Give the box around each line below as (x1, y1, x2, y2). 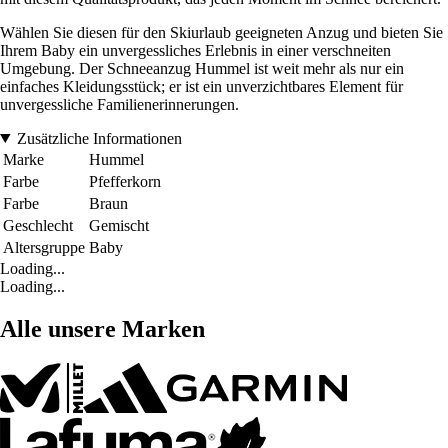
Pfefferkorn (89, 172, 161, 190)
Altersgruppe (3, 238, 85, 256)
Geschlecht (3, 216, 73, 234)
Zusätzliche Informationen (16, 129, 182, 147)
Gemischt (89, 216, 149, 234)
